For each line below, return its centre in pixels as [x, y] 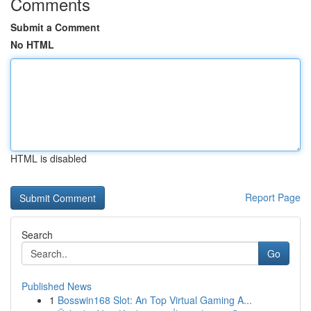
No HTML [32, 44]
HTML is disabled [49, 158]
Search [37, 235]
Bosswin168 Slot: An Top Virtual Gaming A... [155, 300]
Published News [57, 286]
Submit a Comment [55, 27]
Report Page [273, 197]
